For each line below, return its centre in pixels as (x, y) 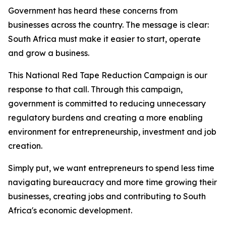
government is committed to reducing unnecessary (107, 103)
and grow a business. (49, 53)
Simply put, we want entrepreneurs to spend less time (111, 168)
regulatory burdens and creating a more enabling (105, 118)
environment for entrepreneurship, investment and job (112, 132)
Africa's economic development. (70, 210)
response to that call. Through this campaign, (95, 89)
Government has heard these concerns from (93, 11)
